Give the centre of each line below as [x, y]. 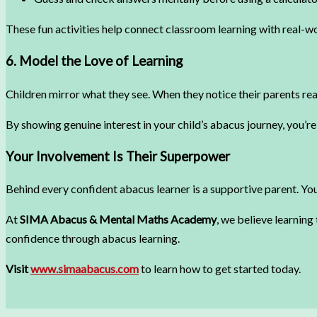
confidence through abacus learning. [93, 238]
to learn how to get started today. [220, 269]
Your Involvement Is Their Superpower [118, 156]
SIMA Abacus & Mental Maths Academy [118, 219]
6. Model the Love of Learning [94, 61]
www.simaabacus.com [85, 269]
